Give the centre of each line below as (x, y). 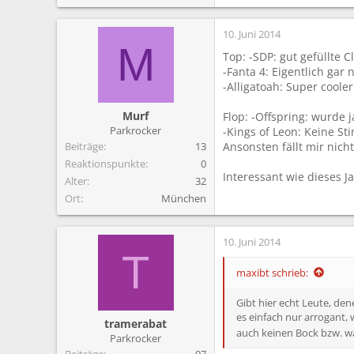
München (184, 198)
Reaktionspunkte (105, 163)
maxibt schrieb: (272, 272)
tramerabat (136, 323)
